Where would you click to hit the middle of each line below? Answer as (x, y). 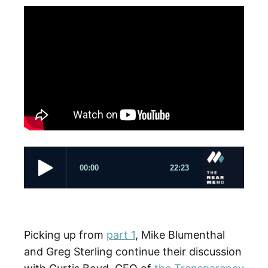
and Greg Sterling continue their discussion (133, 251)
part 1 (121, 234)
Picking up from (65, 234)
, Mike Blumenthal (180, 234)
